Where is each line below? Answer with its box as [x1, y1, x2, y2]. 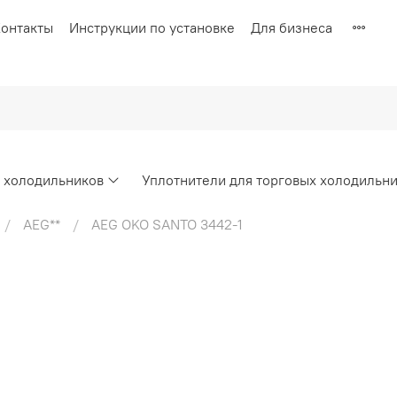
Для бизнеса [251, 18, 332, 36]
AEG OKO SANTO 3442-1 [91, 215, 243, 234]
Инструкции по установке [69, 18, 235, 36]
